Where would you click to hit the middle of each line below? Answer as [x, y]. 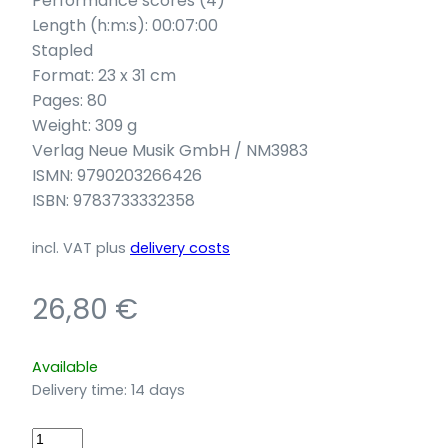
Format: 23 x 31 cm [104, 75]
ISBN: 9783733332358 [113, 200]
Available [65, 366]
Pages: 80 [69, 100]
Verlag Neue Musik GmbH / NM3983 [170, 150]
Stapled [62, 50]
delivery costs [180, 247]
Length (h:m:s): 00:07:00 [125, 25]
